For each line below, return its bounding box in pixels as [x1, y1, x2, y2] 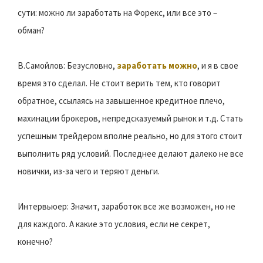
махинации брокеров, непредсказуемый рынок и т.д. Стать [18, 113, 243, 124]
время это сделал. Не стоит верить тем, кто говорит [18, 77, 221, 89]
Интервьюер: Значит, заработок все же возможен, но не [18, 201, 235, 213]
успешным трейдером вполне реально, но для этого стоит [18, 130, 242, 142]
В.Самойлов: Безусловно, [18, 60, 117, 72]
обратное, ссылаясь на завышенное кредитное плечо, [18, 95, 225, 107]
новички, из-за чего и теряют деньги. [18, 166, 160, 177]
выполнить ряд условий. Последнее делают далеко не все [18, 148, 244, 160]
